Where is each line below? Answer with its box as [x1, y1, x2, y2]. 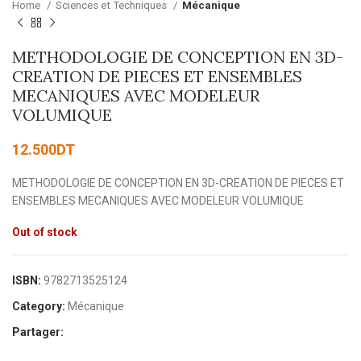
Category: [12, 300, 65, 313]
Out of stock [12, 226, 77, 239]
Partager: [12, 326, 64, 339]
